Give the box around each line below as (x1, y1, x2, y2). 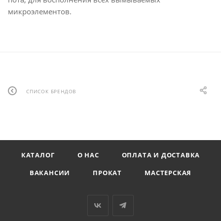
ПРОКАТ (93, 168, 122, 178)
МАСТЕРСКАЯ (145, 168, 192, 178)
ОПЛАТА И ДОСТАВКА (121, 150, 200, 160)
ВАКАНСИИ (29, 168, 71, 178)
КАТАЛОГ (21, 150, 55, 160)
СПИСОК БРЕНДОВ (26, 87, 76, 95)
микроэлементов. (8, 6, 72, 17)
